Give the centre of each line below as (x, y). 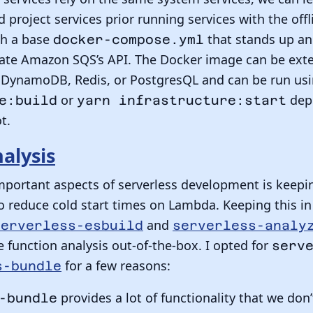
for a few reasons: (116, 266)
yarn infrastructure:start (182, 101)
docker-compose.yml (129, 40)
